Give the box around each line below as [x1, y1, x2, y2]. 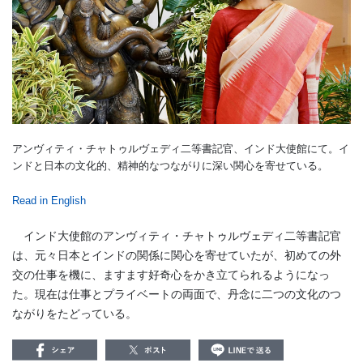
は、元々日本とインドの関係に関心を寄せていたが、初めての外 [12, 248, 341, 262]
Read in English [12, 194, 86, 207]
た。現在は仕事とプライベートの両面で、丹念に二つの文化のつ [12, 287, 341, 301]
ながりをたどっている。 [12, 306, 137, 320]
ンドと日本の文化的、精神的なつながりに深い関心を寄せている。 [12, 159, 328, 172]
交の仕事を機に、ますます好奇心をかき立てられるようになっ [12, 267, 330, 281]
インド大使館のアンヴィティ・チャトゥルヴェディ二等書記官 [12, 228, 341, 242]
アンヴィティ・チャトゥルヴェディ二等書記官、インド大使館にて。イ [12, 142, 349, 155]
